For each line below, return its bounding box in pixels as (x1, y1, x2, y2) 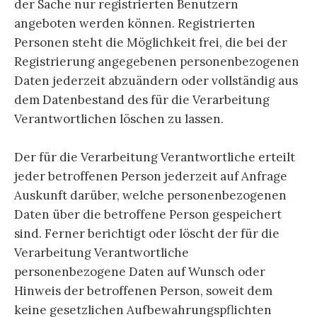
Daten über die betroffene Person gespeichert (14, 206, 282, 222)
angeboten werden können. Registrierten (14, 15, 255, 31)
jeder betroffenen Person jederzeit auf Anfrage (14, 168, 287, 184)
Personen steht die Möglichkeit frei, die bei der (14, 34, 287, 50)
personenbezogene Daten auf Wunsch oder (14, 263, 265, 279)
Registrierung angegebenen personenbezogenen (14, 53, 299, 69)
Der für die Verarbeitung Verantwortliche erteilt (14, 149, 295, 165)
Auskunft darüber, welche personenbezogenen (14, 187, 287, 203)
